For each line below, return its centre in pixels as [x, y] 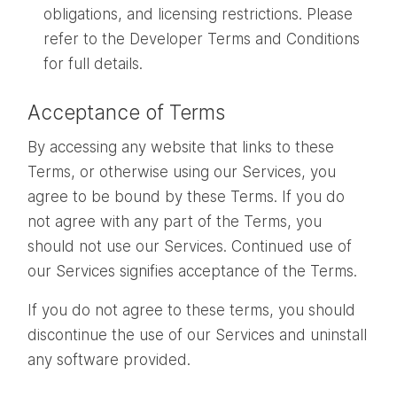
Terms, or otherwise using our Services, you [182, 172]
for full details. [93, 63]
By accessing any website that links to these [181, 148]
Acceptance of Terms [126, 112]
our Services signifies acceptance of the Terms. [192, 272]
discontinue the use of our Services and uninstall [197, 335]
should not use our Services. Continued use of [190, 247]
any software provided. [109, 360]
